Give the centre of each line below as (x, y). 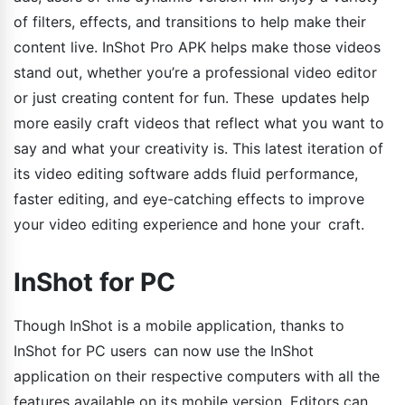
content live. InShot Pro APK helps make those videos (201, 47)
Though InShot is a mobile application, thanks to (179, 325)
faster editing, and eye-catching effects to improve (189, 198)
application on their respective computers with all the (197, 376)
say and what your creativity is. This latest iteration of (198, 148)
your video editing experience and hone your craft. (189, 224)
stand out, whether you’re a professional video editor (195, 72)
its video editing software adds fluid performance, (186, 173)
